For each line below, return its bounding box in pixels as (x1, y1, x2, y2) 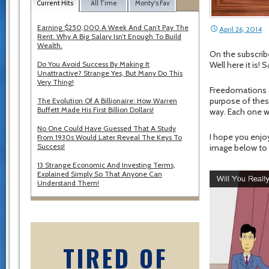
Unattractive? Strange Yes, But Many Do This (37, 68, 183, 77)
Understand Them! (37, 178, 99, 187)
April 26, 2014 (219, 25, 262, 34)
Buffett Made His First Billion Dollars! (37, 105, 154, 114)
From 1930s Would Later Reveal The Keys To (37, 133, 182, 142)
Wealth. (37, 41, 62, 50)
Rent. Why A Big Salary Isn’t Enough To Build (37, 32, 181, 41)
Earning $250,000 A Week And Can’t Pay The (37, 23, 189, 32)
